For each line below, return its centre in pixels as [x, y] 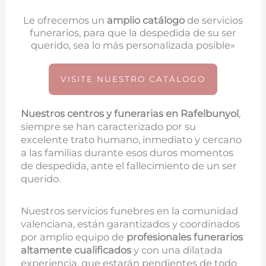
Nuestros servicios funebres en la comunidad [130, 211]
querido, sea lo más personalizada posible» [133, 45]
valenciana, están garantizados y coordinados [131, 224]
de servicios [215, 20]
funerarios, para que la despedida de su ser [133, 32]
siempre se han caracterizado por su [109, 126]
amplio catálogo [147, 20]
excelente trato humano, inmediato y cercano [132, 139]
